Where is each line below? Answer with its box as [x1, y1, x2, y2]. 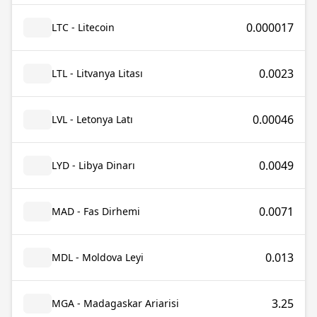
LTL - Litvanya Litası [52, 67, 143, 80]
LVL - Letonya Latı [52, 113, 133, 126]
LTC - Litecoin [52, 21, 115, 34]
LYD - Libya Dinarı [52, 158, 135, 172]
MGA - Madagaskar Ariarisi [52, 296, 179, 310]
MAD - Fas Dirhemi [52, 204, 140, 218]
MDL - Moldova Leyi [52, 250, 144, 264]
